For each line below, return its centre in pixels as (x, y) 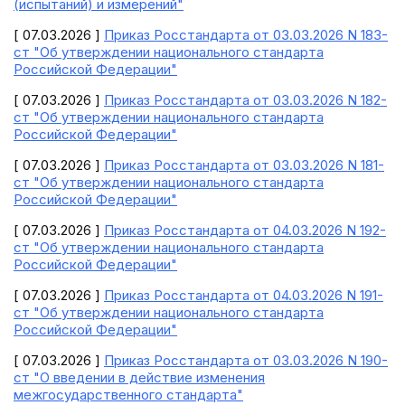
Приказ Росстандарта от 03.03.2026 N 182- (245, 100)
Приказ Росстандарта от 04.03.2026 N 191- (244, 295)
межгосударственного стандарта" (128, 395)
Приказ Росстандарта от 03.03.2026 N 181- (244, 165)
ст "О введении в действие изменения (139, 377)
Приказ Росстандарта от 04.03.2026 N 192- (245, 230)
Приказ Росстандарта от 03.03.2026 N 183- (246, 35)
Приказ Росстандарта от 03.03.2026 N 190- (246, 360)
